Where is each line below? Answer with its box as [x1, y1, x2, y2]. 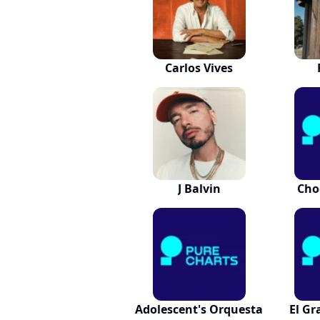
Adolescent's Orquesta [135, 301, 264, 317]
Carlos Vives [165, 60, 234, 76]
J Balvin [177, 181, 221, 196]
